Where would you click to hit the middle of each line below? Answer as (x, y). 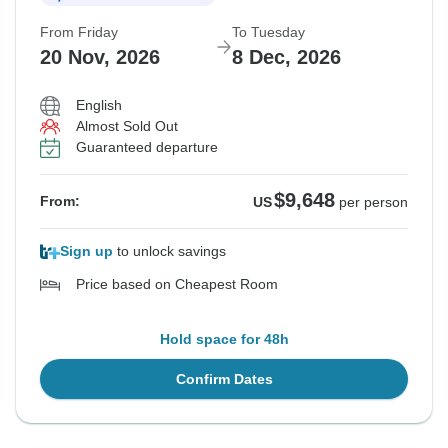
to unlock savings (169, 251)
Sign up (86, 251)
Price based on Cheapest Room (177, 284)
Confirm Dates (224, 379)
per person (373, 202)
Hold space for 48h (224, 339)
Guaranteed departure (147, 147)
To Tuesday (268, 32)
